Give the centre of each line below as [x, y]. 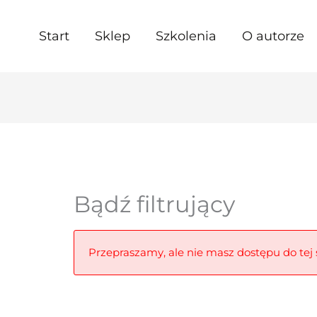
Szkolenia [186, 36]
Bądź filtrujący [155, 204]
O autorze [273, 36]
